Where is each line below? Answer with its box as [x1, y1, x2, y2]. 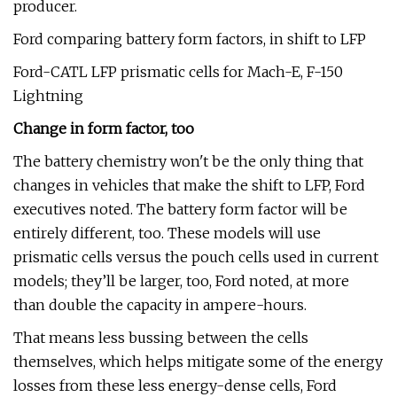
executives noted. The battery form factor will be [13, 200, 347, 218]
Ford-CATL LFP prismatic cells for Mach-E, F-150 [13, 63, 343, 81]
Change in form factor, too [13, 120, 194, 137]
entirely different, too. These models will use [13, 224, 321, 242]
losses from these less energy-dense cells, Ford [13, 377, 337, 394]
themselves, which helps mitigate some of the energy [13, 353, 383, 370]
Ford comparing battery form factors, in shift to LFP [13, 30, 366, 48]
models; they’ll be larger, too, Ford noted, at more [13, 272, 349, 290]
